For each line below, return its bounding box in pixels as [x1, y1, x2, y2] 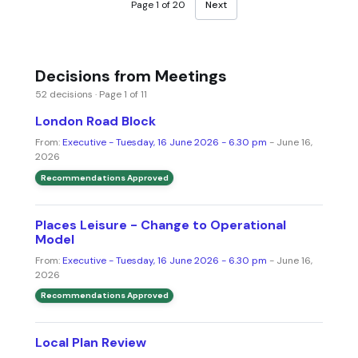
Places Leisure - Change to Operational [35, 216, 286, 233]
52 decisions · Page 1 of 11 [35, 88, 147, 101]
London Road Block [35, 113, 156, 130]
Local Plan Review [35, 333, 146, 351]
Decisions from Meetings [35, 66, 227, 87]
